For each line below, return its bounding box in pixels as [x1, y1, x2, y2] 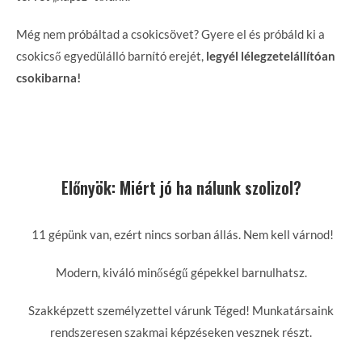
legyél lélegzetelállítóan [206, 48, 335, 63]
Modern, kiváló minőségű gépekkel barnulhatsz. [55, 265, 307, 280]
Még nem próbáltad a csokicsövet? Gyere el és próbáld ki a [16, 27, 325, 41]
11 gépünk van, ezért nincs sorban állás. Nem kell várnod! [28, 227, 334, 242]
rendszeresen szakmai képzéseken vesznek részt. [50, 325, 312, 339]
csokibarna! [16, 70, 81, 85]
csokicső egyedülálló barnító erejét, [16, 48, 206, 63]
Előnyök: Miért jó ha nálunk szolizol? [61, 175, 301, 200]
